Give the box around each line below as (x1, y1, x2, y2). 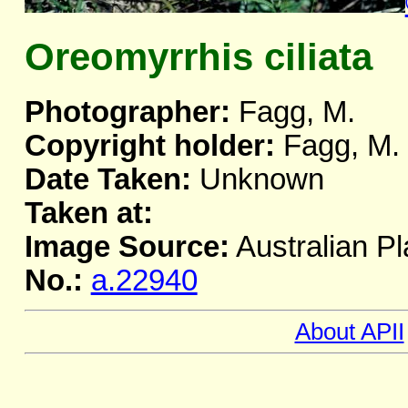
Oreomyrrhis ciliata (24, 36, 372, 79)
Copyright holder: (24, 129, 275, 163)
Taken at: (24, 197, 153, 230)
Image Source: (24, 230, 229, 264)
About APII (294, 318, 404, 346)
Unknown (190, 163, 324, 197)
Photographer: (24, 96, 230, 129)
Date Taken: (24, 163, 191, 197)
